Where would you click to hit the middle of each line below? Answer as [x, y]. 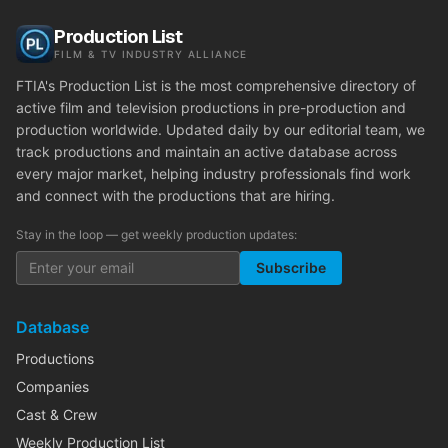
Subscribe [291, 267]
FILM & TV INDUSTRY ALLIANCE [151, 54]
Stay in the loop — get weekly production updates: [156, 234]
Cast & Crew [56, 414]
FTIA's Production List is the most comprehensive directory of [216, 85]
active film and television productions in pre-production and [211, 107]
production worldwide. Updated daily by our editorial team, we [220, 129]
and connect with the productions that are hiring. [175, 195]
